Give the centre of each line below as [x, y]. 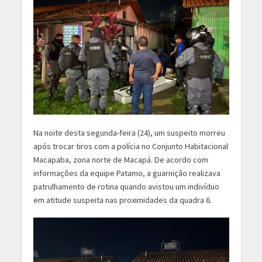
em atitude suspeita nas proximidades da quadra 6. [122, 200]
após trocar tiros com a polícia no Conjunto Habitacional [130, 146]
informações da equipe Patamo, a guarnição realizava [127, 173]
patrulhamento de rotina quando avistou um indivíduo [126, 187]
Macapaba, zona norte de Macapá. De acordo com [120, 160]
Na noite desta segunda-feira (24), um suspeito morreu [129, 133]
